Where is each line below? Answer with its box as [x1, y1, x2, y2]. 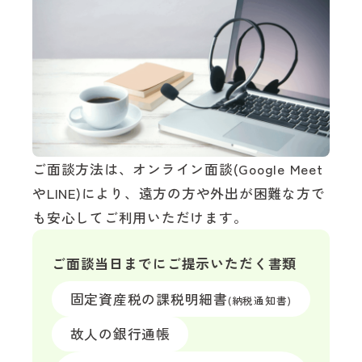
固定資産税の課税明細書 [69, 288, 228, 309]
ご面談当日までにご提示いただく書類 [52, 254, 297, 274]
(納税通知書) [227, 292, 292, 308]
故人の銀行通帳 [69, 324, 170, 344]
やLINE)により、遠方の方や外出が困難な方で [32, 183, 326, 204]
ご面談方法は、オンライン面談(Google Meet [32, 159, 323, 179]
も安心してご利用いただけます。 [32, 208, 248, 228]
